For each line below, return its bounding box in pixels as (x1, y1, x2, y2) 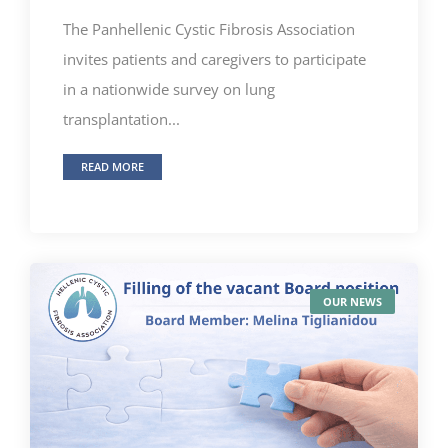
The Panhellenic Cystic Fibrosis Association (63, 19, 355, 40)
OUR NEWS (323, 293, 382, 309)
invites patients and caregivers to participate (63, 49, 366, 70)
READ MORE (81, 159, 144, 175)
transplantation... (63, 109, 180, 130)
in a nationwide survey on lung (63, 79, 275, 100)
